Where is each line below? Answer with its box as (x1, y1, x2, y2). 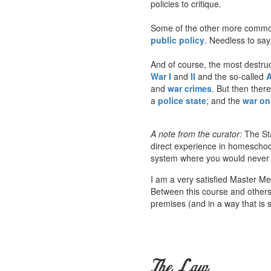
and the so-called (195, 70, 266, 82)
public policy (151, 33, 204, 46)
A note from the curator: (151, 127, 242, 140)
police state (158, 94, 206, 106)
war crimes (168, 82, 212, 94)
